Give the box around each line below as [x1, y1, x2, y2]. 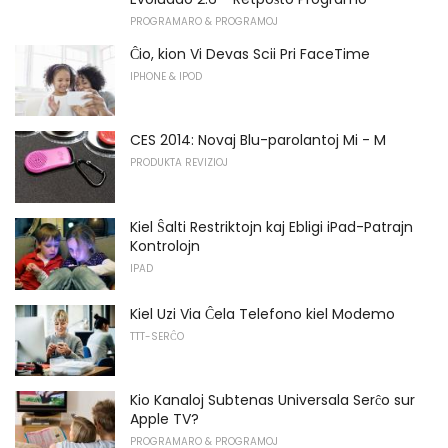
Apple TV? [130, 409, 199, 430]
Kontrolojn [130, 235, 200, 256]
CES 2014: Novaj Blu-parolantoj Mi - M [130, 130, 386, 151]
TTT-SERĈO [130, 328, 184, 344]
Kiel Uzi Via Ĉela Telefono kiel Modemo [130, 303, 395, 324]
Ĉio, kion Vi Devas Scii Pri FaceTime [130, 43, 370, 64]
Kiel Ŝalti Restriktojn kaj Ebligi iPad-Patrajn [130, 216, 413, 237]
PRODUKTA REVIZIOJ [130, 155, 228, 171]
